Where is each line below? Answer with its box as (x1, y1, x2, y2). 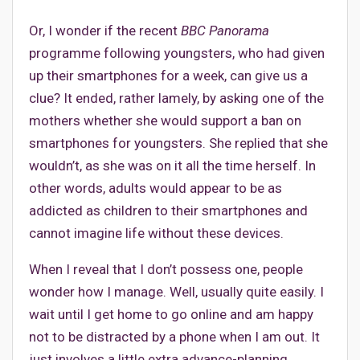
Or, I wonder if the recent (29, 22, 181, 39)
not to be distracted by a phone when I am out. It (29, 329, 320, 346)
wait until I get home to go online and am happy (29, 306, 313, 323)
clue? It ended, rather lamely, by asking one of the (29, 90, 324, 107)
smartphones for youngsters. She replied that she (29, 135, 328, 152)
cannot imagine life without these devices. (29, 225, 284, 242)
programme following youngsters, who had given (29, 45, 325, 62)
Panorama (209, 22, 269, 39)
